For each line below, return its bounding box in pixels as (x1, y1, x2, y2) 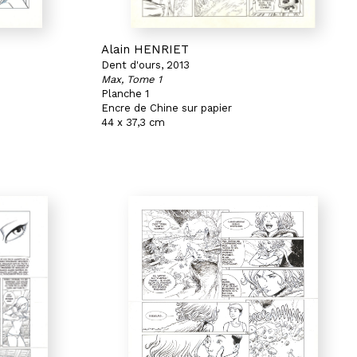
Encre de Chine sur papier (101, 102, 232, 114)
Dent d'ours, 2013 (101, 59, 190, 71)
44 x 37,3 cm (101, 116, 165, 128)
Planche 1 (101, 88, 149, 100)
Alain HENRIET (101, 42, 189, 57)
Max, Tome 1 (101, 73, 162, 85)
